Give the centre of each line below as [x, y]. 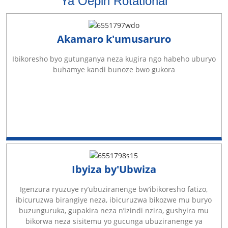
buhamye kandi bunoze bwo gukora [114, 70]
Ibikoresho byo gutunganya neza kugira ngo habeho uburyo [114, 59]
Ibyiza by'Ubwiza [114, 169]
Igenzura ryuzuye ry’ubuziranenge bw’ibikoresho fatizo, [114, 189]
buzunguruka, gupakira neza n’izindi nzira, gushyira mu [114, 211]
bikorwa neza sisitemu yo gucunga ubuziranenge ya [114, 221]
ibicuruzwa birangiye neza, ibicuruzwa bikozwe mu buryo [114, 200]
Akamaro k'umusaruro [114, 39]
